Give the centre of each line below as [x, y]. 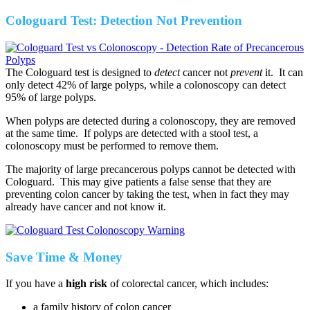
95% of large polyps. [51, 97]
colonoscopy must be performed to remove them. [112, 145]
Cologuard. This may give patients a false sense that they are [138, 181]
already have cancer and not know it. [86, 206]
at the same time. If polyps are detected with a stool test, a [132, 133]
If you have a [36, 284]
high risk [86, 284]
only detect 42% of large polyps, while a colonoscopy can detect [146, 84]
